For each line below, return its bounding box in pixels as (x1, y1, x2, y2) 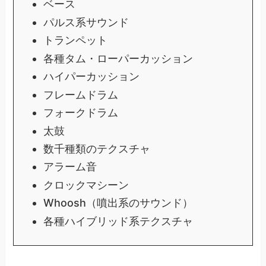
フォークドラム (43, 106, 118, 119)
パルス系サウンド (43, 15, 129, 28)
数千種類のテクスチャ (43, 142, 150, 156)
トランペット (43, 34, 107, 47)
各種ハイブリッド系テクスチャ (43, 214, 193, 227)
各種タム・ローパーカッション (43, 52, 193, 65)
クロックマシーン (43, 178, 129, 191)
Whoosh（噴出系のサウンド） (43, 197, 193, 210)
